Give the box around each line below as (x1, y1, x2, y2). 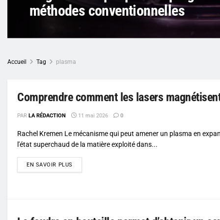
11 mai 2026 (77, 112, 108, 119)
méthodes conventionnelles (29, 1, 185, 19)
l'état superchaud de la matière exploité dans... (17, 140, 158, 148)
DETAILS (72, 161, 95, 167)
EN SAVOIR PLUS (27, 161, 73, 168)
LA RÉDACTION (28, 112, 66, 119)
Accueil (7, 58, 27, 65)
